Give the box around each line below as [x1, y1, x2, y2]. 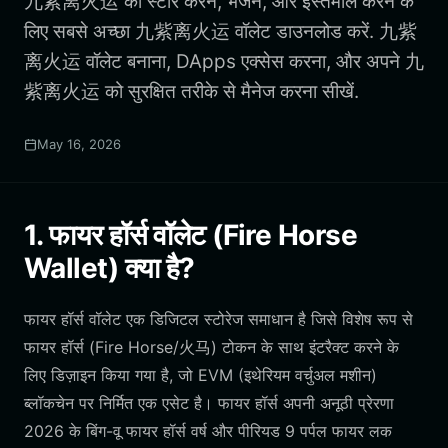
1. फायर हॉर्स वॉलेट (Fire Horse [24, 218, 357, 252]
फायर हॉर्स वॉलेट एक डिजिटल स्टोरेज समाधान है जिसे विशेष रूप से [24, 309, 413, 329]
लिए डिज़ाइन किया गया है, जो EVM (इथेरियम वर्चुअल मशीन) [24, 365, 377, 385]
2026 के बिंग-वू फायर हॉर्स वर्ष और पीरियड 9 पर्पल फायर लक [24, 421, 392, 441]
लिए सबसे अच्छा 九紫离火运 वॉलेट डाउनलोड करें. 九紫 [24, 20, 417, 43]
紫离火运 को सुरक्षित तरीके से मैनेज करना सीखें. [24, 80, 359, 103]
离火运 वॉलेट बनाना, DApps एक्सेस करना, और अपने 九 [24, 50, 424, 73]
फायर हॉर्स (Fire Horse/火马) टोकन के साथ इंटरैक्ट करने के [24, 337, 399, 357]
